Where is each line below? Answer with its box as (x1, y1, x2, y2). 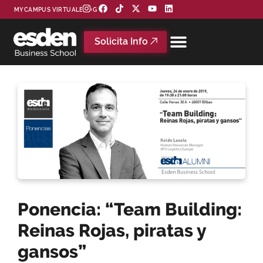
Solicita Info (95, 35, 149, 47)
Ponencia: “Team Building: (18, 199, 242, 221)
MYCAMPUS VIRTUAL (14, 6, 80, 13)
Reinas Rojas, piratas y (18, 220, 206, 242)
